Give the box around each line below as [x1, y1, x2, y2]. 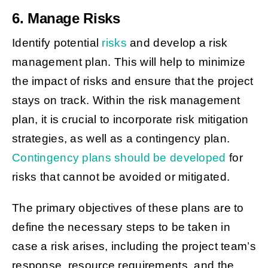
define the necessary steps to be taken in [11, 221, 230, 234]
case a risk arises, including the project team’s [11, 240, 256, 253]
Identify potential [11, 36, 102, 50]
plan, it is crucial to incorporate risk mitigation [11, 113, 249, 126]
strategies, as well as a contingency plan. [11, 132, 230, 145]
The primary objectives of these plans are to [11, 202, 244, 215]
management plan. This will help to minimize [11, 56, 246, 69]
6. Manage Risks [11, 10, 120, 27]
